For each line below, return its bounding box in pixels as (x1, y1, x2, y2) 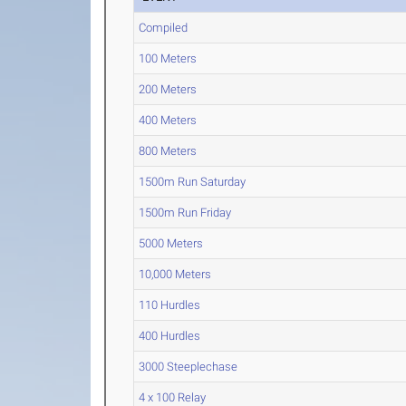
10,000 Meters (139, 267, 212, 281)
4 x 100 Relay (139, 391, 207, 404)
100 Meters (139, 52, 198, 65)
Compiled (139, 21, 188, 34)
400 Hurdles (139, 329, 201, 343)
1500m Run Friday (139, 206, 232, 219)
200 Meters (139, 82, 198, 96)
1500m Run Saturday (139, 175, 246, 188)
